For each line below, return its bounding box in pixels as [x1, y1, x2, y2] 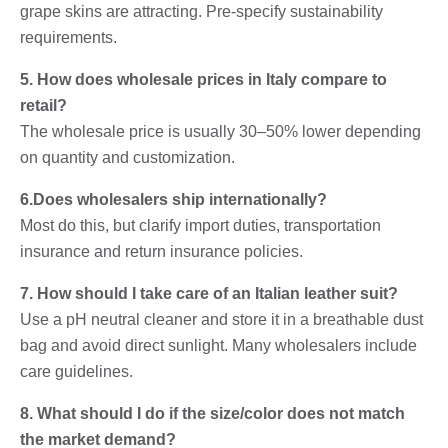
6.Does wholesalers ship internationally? [20, 190, 327, 208]
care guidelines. [20, 362, 133, 380]
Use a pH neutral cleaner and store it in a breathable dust [20, 310, 423, 328]
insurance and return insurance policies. [20, 242, 303, 260]
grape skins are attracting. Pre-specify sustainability [20, 2, 383, 20]
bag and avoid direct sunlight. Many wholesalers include [20, 336, 417, 354]
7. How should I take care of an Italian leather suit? [20, 284, 398, 302]
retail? [20, 96, 67, 114]
